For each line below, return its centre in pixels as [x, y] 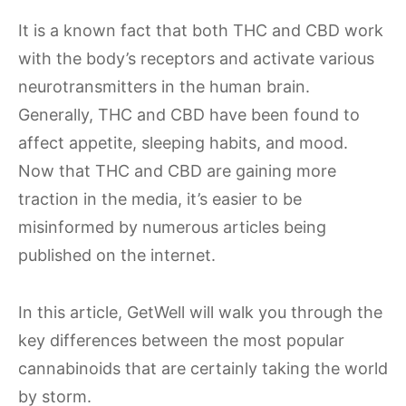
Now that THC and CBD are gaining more [177, 171]
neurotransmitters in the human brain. [164, 87]
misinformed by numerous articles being [172, 227]
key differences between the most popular [181, 340]
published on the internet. [117, 255]
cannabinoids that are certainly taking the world [203, 368]
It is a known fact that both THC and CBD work [201, 30]
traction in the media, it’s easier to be [160, 199]
